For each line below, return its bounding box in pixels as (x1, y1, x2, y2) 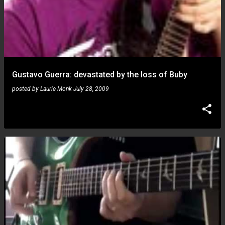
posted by (12, 85, 40, 92)
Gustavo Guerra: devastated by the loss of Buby (12, 70, 187, 79)
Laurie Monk (40, 85, 72, 92)
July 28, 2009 (73, 85, 109, 92)
